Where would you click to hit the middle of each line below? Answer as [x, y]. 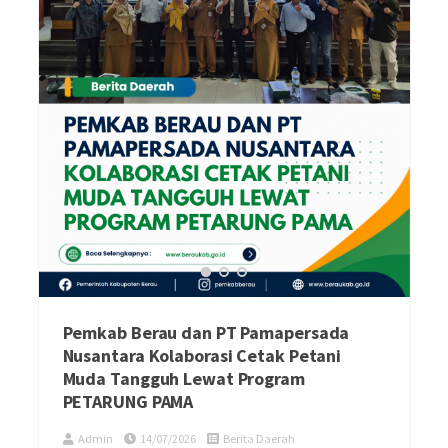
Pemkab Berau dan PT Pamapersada [206, 333]
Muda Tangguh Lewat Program [183, 379]
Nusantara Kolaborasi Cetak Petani [202, 356]
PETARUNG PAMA [128, 402]
